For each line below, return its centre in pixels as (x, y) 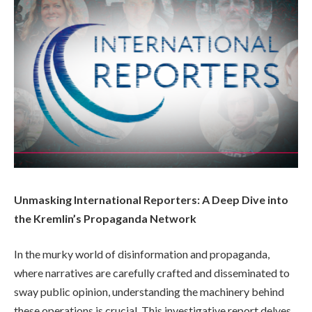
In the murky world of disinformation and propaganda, (142, 254)
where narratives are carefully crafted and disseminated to (152, 273)
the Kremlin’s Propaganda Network (105, 218)
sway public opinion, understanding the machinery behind (149, 292)
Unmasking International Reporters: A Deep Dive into (151, 199)
